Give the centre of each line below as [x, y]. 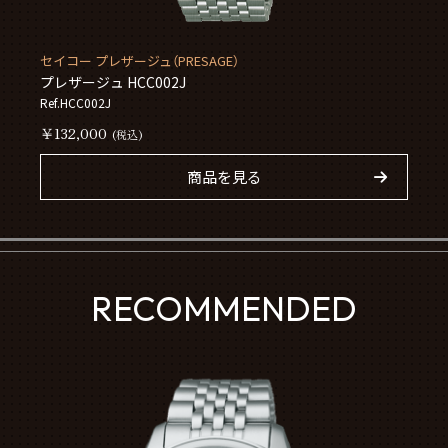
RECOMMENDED [224, 309]
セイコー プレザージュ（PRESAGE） [140, 60]
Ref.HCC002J [76, 102]
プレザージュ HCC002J [113, 81]
